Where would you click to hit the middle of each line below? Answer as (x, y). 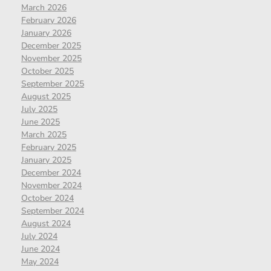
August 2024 (46, 223)
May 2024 (40, 261)
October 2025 (47, 71)
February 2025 (49, 147)
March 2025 (44, 134)
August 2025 (46, 96)
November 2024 (51, 185)
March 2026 (44, 7)
